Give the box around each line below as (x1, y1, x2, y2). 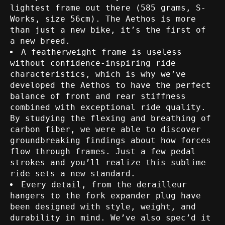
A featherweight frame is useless (21, 47, 182, 57)
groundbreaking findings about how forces (10, 136, 211, 146)
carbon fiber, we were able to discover (10, 125, 201, 135)
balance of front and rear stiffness (10, 91, 186, 101)
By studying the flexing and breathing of (10, 114, 211, 124)
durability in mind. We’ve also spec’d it (10, 213, 211, 223)
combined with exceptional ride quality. (10, 102, 206, 113)
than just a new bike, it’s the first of (10, 25, 206, 35)
